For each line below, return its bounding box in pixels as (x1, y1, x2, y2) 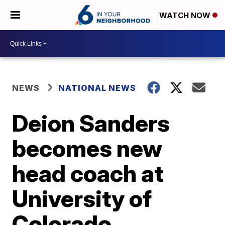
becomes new (12, 134, 163, 162)
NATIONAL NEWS (58, 83, 137, 93)
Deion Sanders (12, 109, 170, 137)
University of (12, 184, 152, 212)
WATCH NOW (159, 11, 212, 21)
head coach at (12, 159, 164, 187)
